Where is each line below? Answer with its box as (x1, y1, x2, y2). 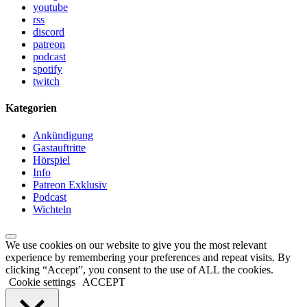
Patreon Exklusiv (33, 178, 107, 191)
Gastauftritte (33, 141, 86, 153)
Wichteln (33, 203, 71, 215)
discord (33, 26, 64, 38)
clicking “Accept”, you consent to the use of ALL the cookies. (5, 263, 273, 275)
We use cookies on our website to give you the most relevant (5, 238, 267, 251)
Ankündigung (33, 129, 93, 141)
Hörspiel (33, 153, 70, 166)
